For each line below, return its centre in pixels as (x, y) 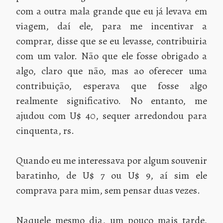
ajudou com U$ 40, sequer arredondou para (111, 115)
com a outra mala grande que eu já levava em (111, 11)
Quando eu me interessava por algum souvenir (111, 160)
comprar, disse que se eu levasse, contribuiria (111, 41)
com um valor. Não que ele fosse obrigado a (111, 56)
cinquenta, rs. (45, 130)
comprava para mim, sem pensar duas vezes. (108, 190)
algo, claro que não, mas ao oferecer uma (111, 71)
